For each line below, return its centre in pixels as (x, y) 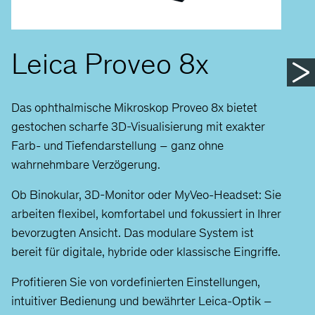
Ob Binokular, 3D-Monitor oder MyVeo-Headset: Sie (146, 194)
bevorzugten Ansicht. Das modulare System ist (133, 232)
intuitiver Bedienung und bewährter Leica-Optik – (142, 301)
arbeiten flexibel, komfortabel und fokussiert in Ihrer (146, 213)
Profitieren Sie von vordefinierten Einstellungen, (136, 282)
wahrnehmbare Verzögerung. (86, 164)
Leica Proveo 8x (110, 64)
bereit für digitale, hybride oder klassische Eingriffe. (146, 251)
